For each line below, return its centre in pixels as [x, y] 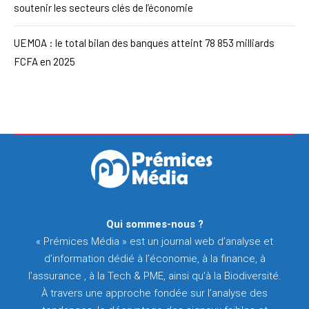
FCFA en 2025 [44, 61]
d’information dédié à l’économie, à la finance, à [154, 259]
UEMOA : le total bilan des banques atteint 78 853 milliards [144, 42]
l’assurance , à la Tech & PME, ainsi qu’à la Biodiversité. [154, 276]
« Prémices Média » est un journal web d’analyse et [154, 242]
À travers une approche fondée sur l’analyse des [154, 293]
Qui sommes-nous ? [154, 225]
